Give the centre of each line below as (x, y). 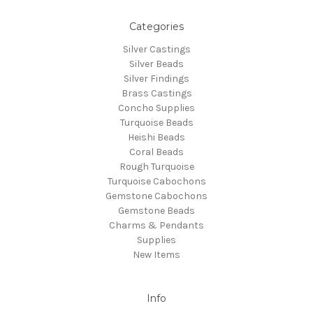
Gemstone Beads (156, 210)
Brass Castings (156, 93)
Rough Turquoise (156, 166)
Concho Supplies (156, 108)
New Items (156, 254)
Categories (156, 26)
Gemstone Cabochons (156, 196)
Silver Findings (156, 78)
